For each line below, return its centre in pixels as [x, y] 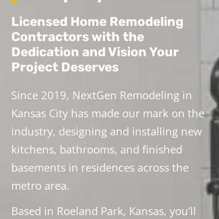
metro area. [40, 185]
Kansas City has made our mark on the [108, 113]
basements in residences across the [100, 167]
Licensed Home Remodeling [97, 22]
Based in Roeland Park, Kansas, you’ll [103, 210]
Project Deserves [65, 67]
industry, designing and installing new [106, 131]
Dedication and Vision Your [95, 52]
